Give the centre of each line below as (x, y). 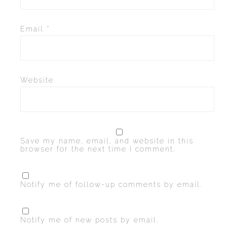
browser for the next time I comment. (98, 149)
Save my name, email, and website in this (107, 141)
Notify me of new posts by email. (90, 220)
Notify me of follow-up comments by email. (111, 184)
